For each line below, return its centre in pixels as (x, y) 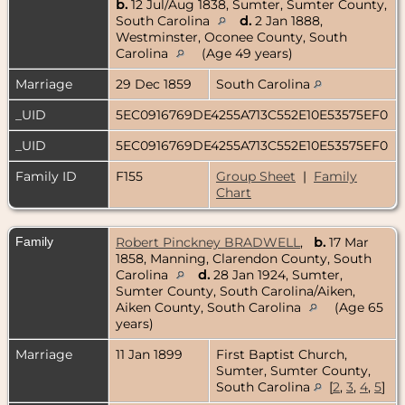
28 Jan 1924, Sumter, (276, 274)
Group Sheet (256, 176)
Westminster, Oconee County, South (231, 37)
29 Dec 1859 (155, 84)
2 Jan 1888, (287, 20)
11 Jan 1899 (151, 354)
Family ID (46, 176)
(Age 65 (357, 307)
